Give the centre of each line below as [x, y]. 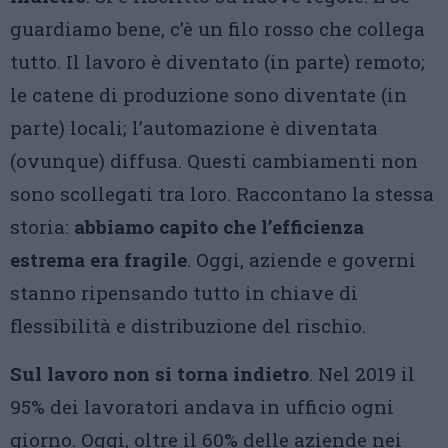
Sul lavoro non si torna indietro [159, 373]
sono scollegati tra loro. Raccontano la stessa [222, 193]
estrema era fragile [98, 259]
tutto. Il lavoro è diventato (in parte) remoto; [217, 61]
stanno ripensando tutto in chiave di [184, 292]
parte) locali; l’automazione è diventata [194, 127]
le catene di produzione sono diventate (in [208, 94]
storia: [42, 226]
